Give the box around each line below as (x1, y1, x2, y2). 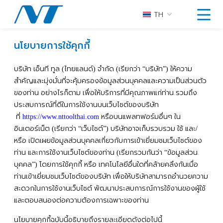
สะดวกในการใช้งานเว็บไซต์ (14, 183, 92, 194)
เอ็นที (33, 64, 49, 74)
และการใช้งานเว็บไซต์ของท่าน (28, 147, 114, 158)
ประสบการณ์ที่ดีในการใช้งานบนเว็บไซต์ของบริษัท (14, 100, 159, 110)
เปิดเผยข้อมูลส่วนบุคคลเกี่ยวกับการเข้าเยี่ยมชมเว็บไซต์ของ (28, 135, 202, 146)
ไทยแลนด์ (64, 64, 93, 74)
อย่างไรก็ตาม (41, 88, 81, 98)
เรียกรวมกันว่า (119, 147, 162, 158)
